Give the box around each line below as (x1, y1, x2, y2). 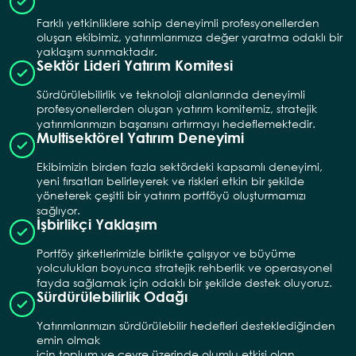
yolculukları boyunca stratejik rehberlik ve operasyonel (37, 259, 333, 275)
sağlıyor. (37, 202, 81, 218)
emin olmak (37, 331, 101, 347)
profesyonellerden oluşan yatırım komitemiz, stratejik (37, 100, 318, 116)
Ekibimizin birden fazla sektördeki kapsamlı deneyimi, (37, 158, 323, 174)
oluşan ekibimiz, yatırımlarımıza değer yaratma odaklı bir (37, 29, 343, 44)
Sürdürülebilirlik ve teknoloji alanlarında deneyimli (37, 86, 306, 102)
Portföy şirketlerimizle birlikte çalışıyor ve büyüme (37, 245, 296, 261)
